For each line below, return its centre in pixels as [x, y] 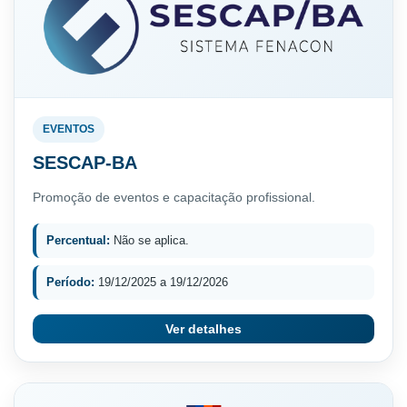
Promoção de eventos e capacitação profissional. [174, 197]
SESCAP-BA [85, 162]
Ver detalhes [203, 328]
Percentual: [78, 240]
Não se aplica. [149, 240]
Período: [70, 282]
